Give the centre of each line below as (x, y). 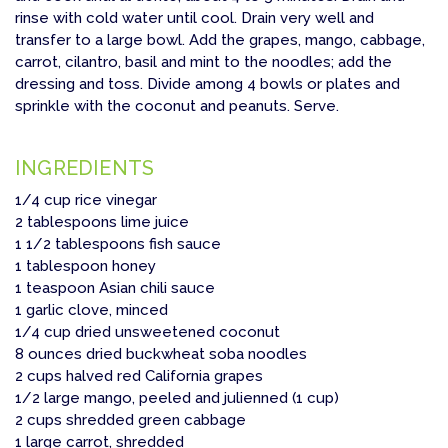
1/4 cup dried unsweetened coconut (147, 331)
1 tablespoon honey (85, 265)
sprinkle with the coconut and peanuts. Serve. (177, 105)
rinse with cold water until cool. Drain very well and (194, 17)
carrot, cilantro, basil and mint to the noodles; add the (203, 61)
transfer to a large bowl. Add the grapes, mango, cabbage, (220, 39)
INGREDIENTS (85, 167)
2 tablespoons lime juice (102, 221)
